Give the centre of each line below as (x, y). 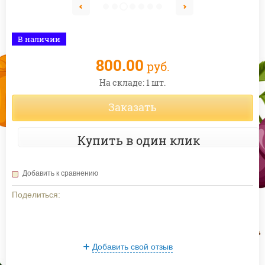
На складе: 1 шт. (132, 83)
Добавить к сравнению (60, 174)
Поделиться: (36, 195)
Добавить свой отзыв (132, 247)
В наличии (39, 39)
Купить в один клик (138, 140)
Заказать (132, 107)
